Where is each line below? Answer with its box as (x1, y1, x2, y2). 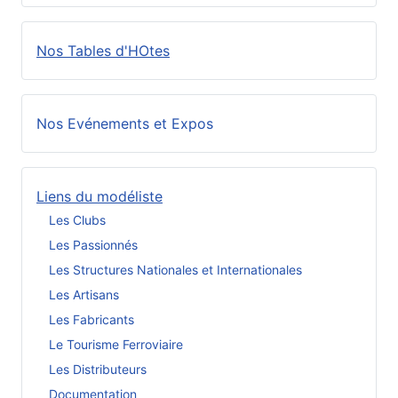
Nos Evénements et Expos (36, 115, 213, 133)
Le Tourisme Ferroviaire (49, 336, 183, 352)
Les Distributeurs (49, 361, 147, 377)
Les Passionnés (49, 236, 138, 252)
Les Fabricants (49, 311, 134, 327)
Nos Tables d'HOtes (36, 42, 170, 60)
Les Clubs (49, 211, 106, 227)
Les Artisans (49, 286, 119, 302)
